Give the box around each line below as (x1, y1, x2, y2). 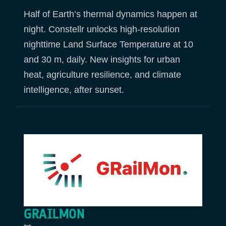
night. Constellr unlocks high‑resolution (24, 24, 180, 35)
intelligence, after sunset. (24, 85, 129, 95)
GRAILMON (24, 206, 84, 222)
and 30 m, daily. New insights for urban (24, 54, 180, 65)
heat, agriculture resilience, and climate (24, 70, 181, 80)
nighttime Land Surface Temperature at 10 (24, 39, 193, 50)
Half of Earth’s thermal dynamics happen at (24, 9, 197, 20)
